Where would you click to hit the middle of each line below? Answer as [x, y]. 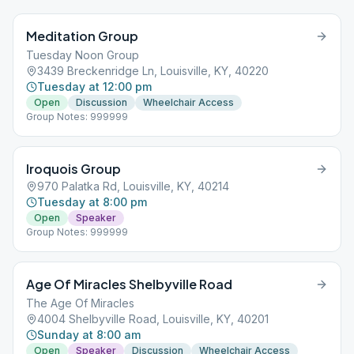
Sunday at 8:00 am [89, 335]
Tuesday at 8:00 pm [92, 202]
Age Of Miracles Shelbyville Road [129, 284]
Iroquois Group [73, 169]
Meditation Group [82, 36]
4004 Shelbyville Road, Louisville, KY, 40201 [153, 319]
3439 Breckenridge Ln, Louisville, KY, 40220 [153, 71]
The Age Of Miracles [80, 303]
